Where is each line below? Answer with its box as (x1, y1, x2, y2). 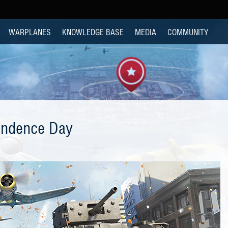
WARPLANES (9, 26, 51, 37)
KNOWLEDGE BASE (62, 26, 124, 37)
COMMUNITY (167, 26, 208, 37)
